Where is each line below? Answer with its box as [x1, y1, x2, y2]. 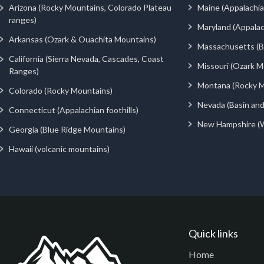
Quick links [189, 226, 238, 240]
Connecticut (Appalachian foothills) [9, 104, 138, 115]
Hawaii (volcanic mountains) [9, 143, 110, 154]
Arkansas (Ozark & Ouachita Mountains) [9, 34, 156, 44]
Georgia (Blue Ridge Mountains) [9, 124, 126, 134]
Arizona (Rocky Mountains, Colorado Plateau [8, 2, 171, 12]
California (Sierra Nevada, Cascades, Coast [8, 53, 164, 64]
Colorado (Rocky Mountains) [9, 85, 113, 95]
